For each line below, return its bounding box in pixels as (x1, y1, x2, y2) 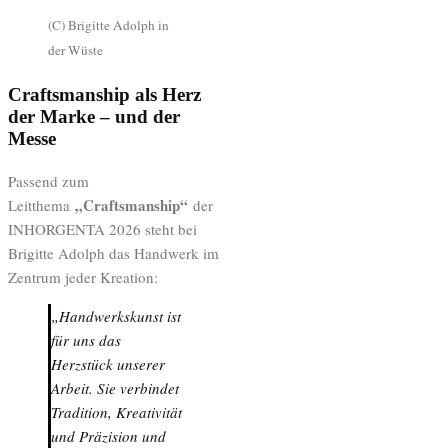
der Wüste (48, 40, 103, 59)
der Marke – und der (8, 105, 180, 127)
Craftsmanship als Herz (8, 83, 201, 105)
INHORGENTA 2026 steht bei (8, 218, 197, 239)
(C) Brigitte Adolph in (48, 16, 169, 35)
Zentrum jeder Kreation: (8, 266, 158, 287)
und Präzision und (51, 425, 166, 446)
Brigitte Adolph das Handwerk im (8, 242, 219, 263)
